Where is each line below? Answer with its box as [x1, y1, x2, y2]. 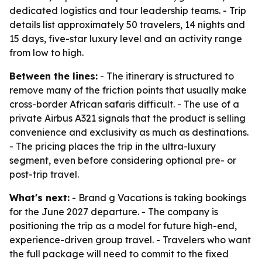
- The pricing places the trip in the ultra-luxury [9, 140, 216, 152]
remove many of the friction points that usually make [9, 84, 247, 96]
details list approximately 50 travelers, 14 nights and [9, 19, 245, 30]
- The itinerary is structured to [98, 70, 234, 82]
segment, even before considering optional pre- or [9, 154, 236, 166]
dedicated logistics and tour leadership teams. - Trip [9, 5, 246, 16]
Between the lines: [9, 70, 98, 82]
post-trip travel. [9, 168, 79, 180]
